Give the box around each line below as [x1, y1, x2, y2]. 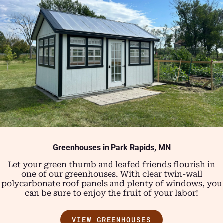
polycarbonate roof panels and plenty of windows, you [1, 178, 222, 188]
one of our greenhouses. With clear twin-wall [21, 169, 202, 179]
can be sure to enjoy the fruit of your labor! [25, 188, 198, 198]
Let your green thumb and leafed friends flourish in [8, 159, 215, 169]
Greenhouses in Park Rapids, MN [52, 142, 171, 152]
